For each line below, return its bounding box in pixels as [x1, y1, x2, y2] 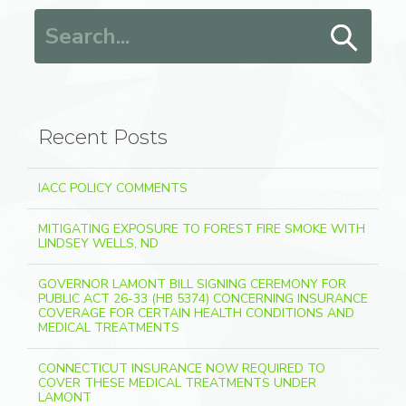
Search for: [33, 11, 99, 29]
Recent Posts [38, 125, 168, 150]
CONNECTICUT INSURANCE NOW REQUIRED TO [38, 360, 325, 377]
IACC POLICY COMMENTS [38, 179, 188, 197]
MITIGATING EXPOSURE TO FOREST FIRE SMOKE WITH [38, 220, 365, 237]
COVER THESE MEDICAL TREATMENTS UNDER [38, 374, 316, 391]
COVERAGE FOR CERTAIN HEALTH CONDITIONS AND [38, 304, 354, 322]
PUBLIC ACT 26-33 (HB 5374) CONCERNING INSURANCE [38, 290, 368, 307]
